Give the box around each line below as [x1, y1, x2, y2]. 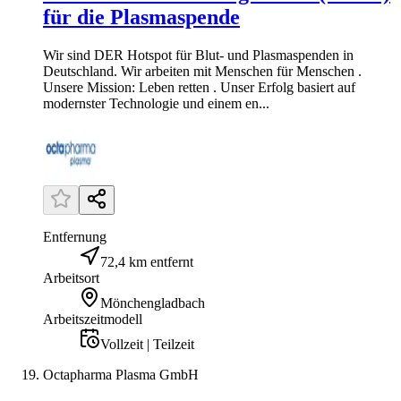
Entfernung [43, 228, 107, 244]
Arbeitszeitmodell [43, 311, 142, 327]
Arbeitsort [43, 269, 99, 286]
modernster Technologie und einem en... [43, 95, 269, 111]
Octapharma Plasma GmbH [43, 366, 199, 382]
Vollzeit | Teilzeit [100, 336, 194, 352]
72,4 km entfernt [100, 253, 193, 269]
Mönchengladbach [100, 294, 205, 311]
